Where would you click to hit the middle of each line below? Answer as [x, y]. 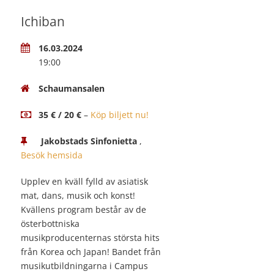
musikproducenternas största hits [90, 238]
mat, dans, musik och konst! [78, 196]
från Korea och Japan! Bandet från [91, 252]
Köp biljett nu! [120, 115]
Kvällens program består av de [83, 210]
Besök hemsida [52, 155]
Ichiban [43, 22]
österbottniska [50, 224]
